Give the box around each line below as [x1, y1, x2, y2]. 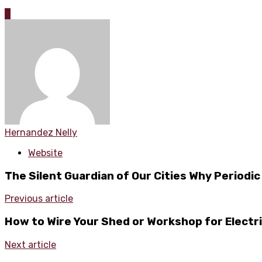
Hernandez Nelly [5, 126, 77, 138]
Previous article [5, 193, 73, 205]
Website [28, 147, 63, 158]
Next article [5, 239, 56, 250]
